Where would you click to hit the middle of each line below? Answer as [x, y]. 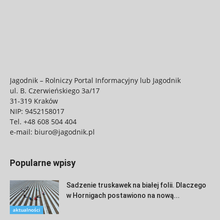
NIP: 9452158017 [37, 111]
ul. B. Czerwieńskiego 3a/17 [55, 90]
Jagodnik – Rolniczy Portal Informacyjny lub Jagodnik [95, 80]
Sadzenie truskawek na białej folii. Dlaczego [136, 185]
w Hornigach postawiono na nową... [123, 195]
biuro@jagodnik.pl [65, 132]
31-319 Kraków [34, 101]
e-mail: [22, 132]
